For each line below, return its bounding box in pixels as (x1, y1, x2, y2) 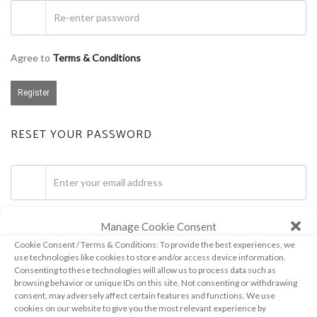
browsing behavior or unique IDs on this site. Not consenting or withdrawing (14, 277, 297, 287)
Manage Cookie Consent (100, 219, 217, 232)
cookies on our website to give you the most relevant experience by (14, 302, 266, 313)
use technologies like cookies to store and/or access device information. (14, 251, 286, 262)
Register (18, 88, 50, 98)
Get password (18, 221, 71, 231)
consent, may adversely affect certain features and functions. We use (14, 289, 275, 300)
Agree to (11, 52, 52, 64)
